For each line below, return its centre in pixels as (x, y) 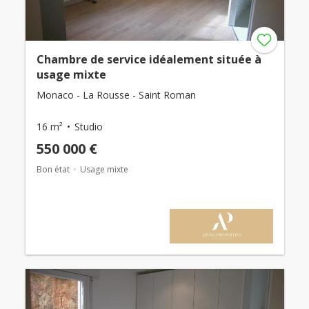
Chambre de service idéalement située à (149, 59)
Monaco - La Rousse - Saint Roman (116, 94)
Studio (88, 126)
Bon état (53, 169)
